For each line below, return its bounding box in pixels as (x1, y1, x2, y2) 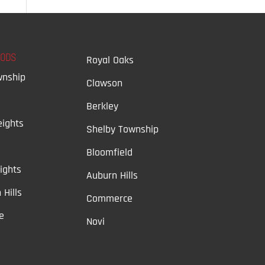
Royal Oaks (86, 53, 134, 67)
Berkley (86, 99, 118, 113)
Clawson (86, 76, 122, 90)
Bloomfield (86, 145, 132, 159)
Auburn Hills (86, 168, 138, 182)
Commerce (86, 191, 132, 205)
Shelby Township (86, 122, 159, 136)
